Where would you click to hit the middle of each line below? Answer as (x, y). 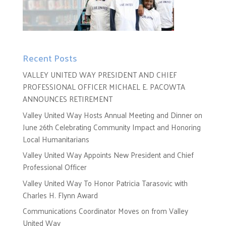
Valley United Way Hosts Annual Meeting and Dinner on (112, 115)
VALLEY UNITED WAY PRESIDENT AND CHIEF (100, 75)
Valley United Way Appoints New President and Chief (108, 155)
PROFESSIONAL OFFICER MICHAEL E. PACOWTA (104, 87)
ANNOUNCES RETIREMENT (67, 99)
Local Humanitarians (56, 139)
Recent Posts (50, 58)
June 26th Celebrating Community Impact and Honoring (111, 127)
